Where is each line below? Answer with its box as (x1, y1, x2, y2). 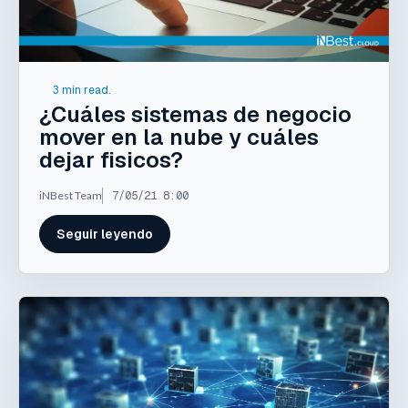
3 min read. (53, 82, 110, 97)
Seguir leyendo (56, 226, 153, 243)
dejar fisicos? (39, 145, 183, 174)
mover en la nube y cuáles (39, 122, 319, 151)
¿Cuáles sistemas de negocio (39, 99, 352, 128)
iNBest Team (39, 188, 102, 202)
